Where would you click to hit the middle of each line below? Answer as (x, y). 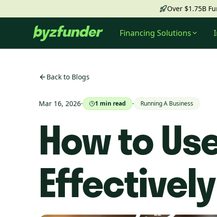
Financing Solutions (155, 33)
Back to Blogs (68, 77)
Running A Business (167, 103)
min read (112, 103)
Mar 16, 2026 (60, 103)
